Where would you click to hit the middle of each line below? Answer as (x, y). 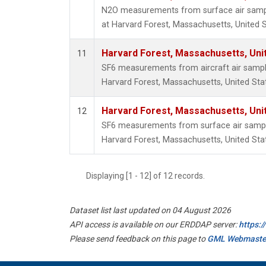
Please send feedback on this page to (138, 239)
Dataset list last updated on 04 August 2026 (150, 210)
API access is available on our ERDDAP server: (154, 225)
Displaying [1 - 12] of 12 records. (149, 176)
